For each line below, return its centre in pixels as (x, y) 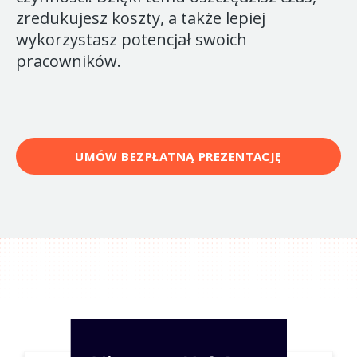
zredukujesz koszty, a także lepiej (141, 18)
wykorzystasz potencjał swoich (131, 39)
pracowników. (69, 61)
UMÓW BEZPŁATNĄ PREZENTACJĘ (178, 156)
